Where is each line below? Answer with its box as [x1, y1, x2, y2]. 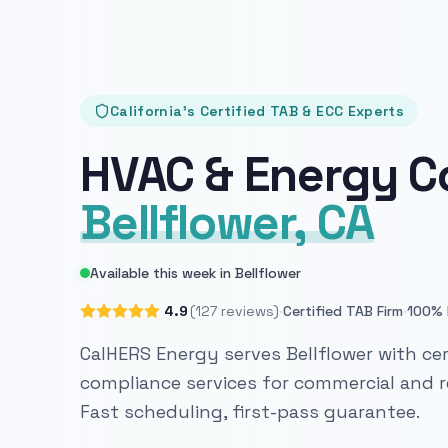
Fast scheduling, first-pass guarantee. [80, 400, 420, 424]
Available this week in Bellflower [90, 264, 301, 283]
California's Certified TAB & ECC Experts [110, 102, 404, 121]
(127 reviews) [190, 302, 279, 321]
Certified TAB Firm [283, 302, 403, 321]
